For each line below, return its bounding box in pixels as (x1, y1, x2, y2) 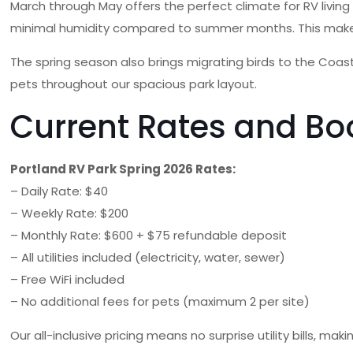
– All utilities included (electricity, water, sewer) (10, 249, 286, 266)
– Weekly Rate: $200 (10, 205, 129, 221)
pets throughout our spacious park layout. (10, 76, 258, 92)
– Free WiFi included (10, 271, 125, 288)
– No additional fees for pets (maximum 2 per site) (10, 293, 310, 310)
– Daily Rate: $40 (10, 183, 109, 199)
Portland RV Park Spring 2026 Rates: (10, 161, 236, 177)
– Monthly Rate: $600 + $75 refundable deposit (10, 227, 288, 243)
